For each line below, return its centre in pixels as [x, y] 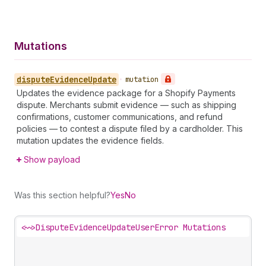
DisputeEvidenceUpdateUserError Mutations [131, 227]
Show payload [52, 159]
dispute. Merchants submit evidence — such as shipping [126, 105]
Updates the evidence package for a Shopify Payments [126, 93]
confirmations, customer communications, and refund [120, 117]
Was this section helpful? [62, 195]
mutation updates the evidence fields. [90, 140]
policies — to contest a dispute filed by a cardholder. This [130, 129]
